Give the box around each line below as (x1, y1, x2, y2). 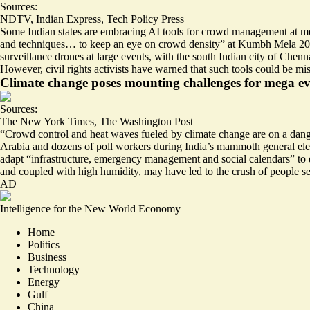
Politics (28, 238, 60, 250)
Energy (28, 275, 60, 288)
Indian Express (36, 12, 101, 25)
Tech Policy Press (107, 12, 184, 25)
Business (28, 250, 66, 263)
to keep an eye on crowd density (79, 37, 220, 50)
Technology (28, 263, 80, 275)
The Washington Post (100, 115, 193, 127)
